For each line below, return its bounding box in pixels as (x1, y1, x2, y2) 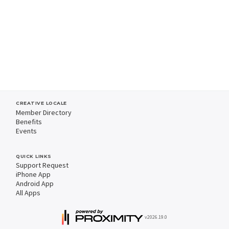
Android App (16, 179, 54, 188)
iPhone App (16, 170, 51, 179)
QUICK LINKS (16, 153, 52, 159)
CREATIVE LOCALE (16, 100, 67, 106)
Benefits (16, 117, 42, 126)
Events (16, 126, 37, 135)
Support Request (16, 161, 68, 170)
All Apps (16, 188, 40, 197)
